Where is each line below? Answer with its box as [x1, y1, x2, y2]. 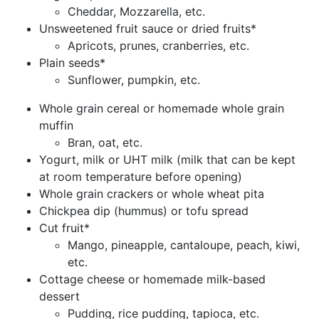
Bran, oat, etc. [68, 135, 142, 150]
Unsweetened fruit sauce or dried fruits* [39, 21, 256, 36]
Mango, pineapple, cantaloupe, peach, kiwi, [68, 237, 300, 252]
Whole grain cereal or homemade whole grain [39, 100, 284, 115]
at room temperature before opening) [39, 169, 242, 184]
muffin [39, 117, 73, 132]
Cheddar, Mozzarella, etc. [68, 4, 205, 19]
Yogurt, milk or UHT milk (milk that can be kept [39, 152, 296, 167]
